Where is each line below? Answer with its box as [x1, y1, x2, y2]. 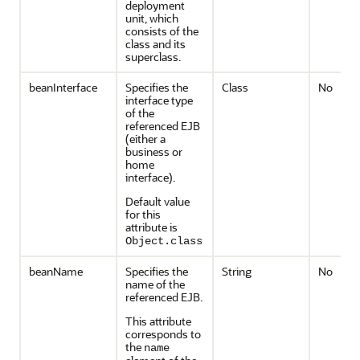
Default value [125, 194, 190, 209]
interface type [125, 92, 193, 108]
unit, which [125, 10, 178, 26]
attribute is [125, 219, 178, 235]
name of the [125, 276, 185, 292]
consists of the [125, 23, 198, 39]
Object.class [125, 235, 202, 247]
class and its [125, 36, 186, 51]
